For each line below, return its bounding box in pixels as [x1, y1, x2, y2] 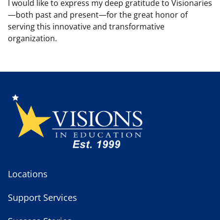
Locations [8, 168, 48, 180]
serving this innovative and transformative [8, 21, 165, 32]
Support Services [8, 192, 77, 204]
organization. [8, 33, 57, 44]
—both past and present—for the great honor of [8, 9, 188, 21]
